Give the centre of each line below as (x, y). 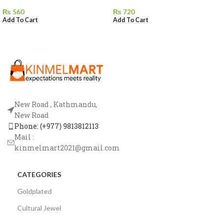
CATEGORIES (39, 174)
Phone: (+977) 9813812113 (56, 126)
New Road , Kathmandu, (56, 104)
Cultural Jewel (39, 208)
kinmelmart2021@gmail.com (67, 147)
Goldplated (35, 191)
